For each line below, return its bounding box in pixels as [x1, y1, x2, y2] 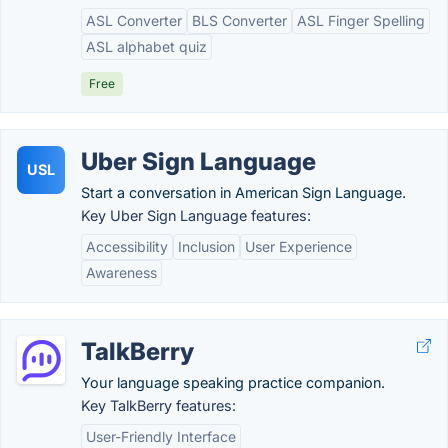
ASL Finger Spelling [297, 12, 425, 29]
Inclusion [178, 238, 235, 255]
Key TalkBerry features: [81, 397, 236, 414]
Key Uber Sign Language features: [81, 207, 311, 224]
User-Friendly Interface [86, 428, 236, 445]
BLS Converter [192, 12, 287, 29]
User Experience [245, 238, 352, 255]
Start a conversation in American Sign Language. [81, 184, 406, 201]
